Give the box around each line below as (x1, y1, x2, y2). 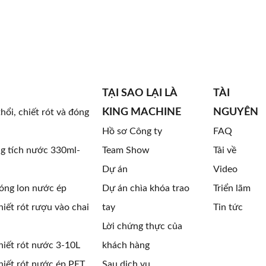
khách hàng (102, 240, 150, 250)
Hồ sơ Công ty (102, 126, 162, 136)
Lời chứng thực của (102, 221, 182, 231)
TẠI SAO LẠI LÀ (102, 88, 177, 99)
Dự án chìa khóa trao (102, 183, 189, 193)
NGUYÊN (213, 107, 258, 118)
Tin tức (213, 202, 243, 212)
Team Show (102, 145, 150, 155)
